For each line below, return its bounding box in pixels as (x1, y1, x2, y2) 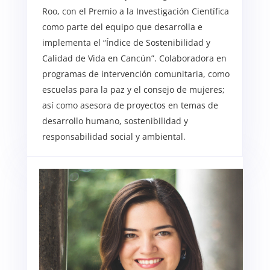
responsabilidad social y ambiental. (42, 130, 186, 142)
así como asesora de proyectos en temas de (42, 99, 218, 111)
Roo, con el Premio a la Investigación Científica (42, 5, 229, 17)
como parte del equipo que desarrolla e (42, 20, 202, 33)
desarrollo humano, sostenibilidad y (42, 115, 188, 127)
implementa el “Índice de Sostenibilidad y (42, 36, 210, 48)
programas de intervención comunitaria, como (42, 67, 230, 80)
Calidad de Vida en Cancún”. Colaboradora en (42, 52, 227, 64)
